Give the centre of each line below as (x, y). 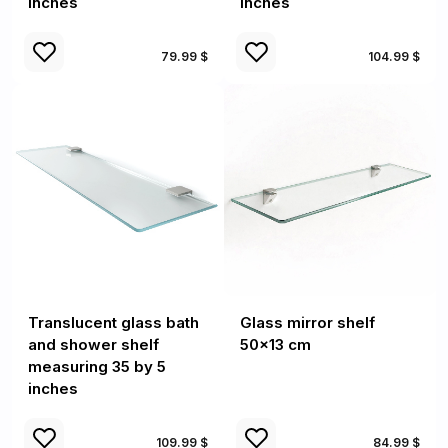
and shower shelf (93, 344)
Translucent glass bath (113, 322)
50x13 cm (275, 344)
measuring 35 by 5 (97, 366)
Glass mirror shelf (307, 322)
